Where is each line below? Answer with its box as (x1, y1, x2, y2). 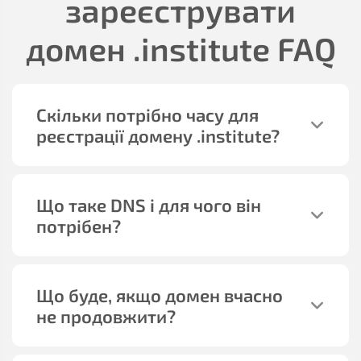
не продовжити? (36, 305, 176, 326)
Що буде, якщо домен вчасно (36, 284, 283, 305)
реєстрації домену (36, 125, 197, 146)
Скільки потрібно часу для (36, 104, 259, 125)
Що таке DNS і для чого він (36, 194, 261, 215)
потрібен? (36, 215, 121, 236)
